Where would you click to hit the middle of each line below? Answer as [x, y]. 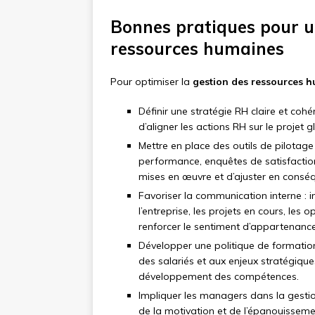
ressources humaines [197, 49]
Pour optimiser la [152, 82]
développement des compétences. [219, 277]
